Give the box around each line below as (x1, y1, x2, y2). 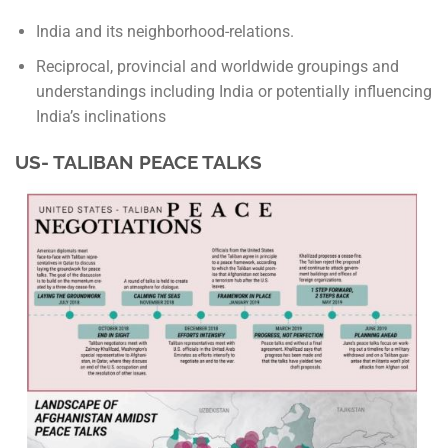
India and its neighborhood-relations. (35, 22, 294, 42)
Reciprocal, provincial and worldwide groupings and (35, 57, 399, 77)
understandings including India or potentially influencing (35, 82, 432, 102)
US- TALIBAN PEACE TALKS (15, 150, 262, 173)
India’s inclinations (35, 107, 166, 127)
